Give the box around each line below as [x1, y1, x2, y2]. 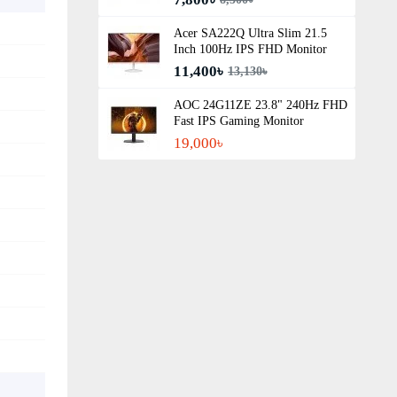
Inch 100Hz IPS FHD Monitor [173, 42, 327, 56]
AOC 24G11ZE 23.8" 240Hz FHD [173, 97, 347, 112]
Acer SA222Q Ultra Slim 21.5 [173, 26, 327, 40]
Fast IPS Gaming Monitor [173, 113, 304, 128]
